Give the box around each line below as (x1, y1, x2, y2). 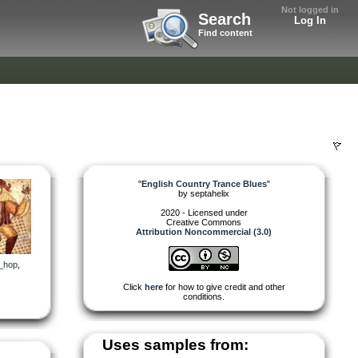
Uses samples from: (102, 336, 249, 353)
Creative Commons (166, 217, 241, 227)
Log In (294, 14, 326, 26)
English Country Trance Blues (141, 178, 267, 189)
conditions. (183, 291, 225, 301)
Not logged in (281, 5, 339, 14)
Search (198, 10, 251, 28)
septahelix (190, 188, 229, 198)
